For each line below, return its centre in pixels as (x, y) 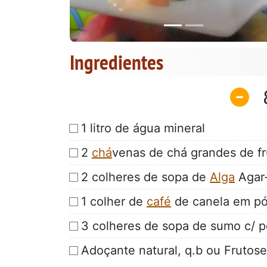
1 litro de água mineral (143, 128)
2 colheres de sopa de (145, 177)
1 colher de (114, 201)
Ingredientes (117, 62)
